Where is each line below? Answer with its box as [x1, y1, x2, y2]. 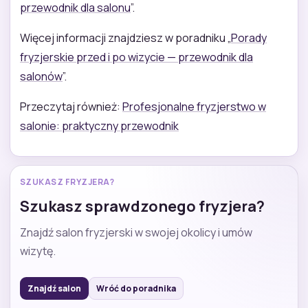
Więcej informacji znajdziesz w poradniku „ [20, 30, 231, 45]
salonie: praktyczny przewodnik [20, 118, 179, 133]
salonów [20, 68, 63, 84]
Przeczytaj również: [20, 98, 122, 114]
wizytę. [20, 243, 56, 258]
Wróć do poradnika [96, 282, 176, 294]
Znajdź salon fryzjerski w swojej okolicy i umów [20, 224, 252, 240]
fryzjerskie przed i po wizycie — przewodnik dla [20, 49, 253, 65]
